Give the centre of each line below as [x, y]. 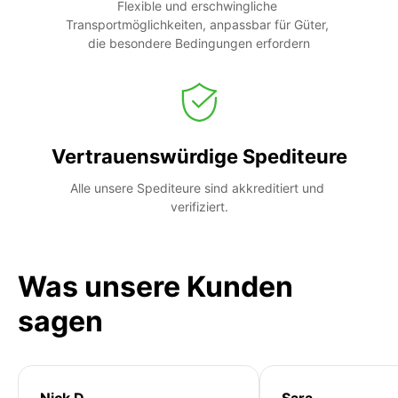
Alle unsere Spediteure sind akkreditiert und [197, 187]
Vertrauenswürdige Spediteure [199, 156]
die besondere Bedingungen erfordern [199, 43]
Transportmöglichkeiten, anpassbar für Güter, [197, 24]
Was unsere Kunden [155, 286]
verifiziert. [199, 206]
